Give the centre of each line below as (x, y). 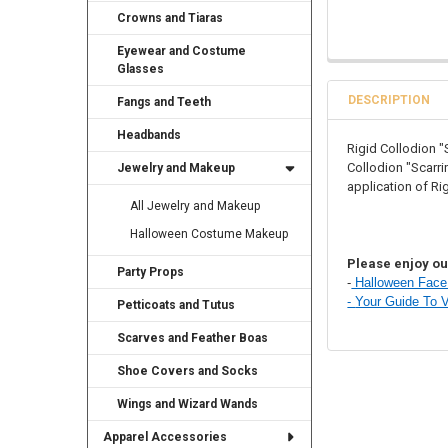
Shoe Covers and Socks (188, 371)
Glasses (141, 69)
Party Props (151, 272)
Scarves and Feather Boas (193, 338)
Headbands (149, 135)
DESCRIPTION (389, 99)
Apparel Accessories (164, 437)
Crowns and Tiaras (170, 18)
